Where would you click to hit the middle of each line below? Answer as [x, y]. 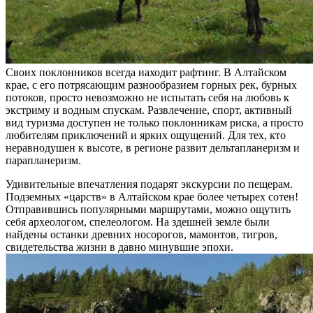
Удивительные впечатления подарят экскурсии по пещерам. [149, 184]
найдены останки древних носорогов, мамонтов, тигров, [141, 235]
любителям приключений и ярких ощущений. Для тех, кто [146, 136]
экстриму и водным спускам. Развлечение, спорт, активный [149, 110]
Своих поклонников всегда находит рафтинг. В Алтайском [146, 73]
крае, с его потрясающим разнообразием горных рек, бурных [151, 85]
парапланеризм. [43, 161]
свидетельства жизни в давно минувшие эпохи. [119, 247]
